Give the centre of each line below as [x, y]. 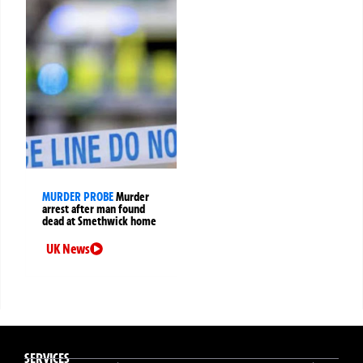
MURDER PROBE [78, 196]
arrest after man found [94, 209]
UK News [68, 248]
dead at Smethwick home [99, 221]
